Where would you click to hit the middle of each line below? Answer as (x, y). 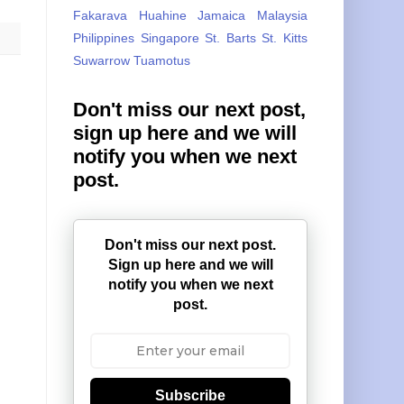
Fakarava (100, 15)
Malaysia (283, 15)
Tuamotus (162, 60)
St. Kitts (285, 37)
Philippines (104, 37)
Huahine (162, 15)
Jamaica (222, 15)
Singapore (170, 37)
